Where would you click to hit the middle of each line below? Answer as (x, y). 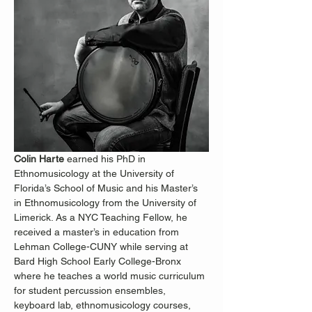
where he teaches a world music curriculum (111, 276)
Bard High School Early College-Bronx (99, 261)
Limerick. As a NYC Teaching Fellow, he (102, 217)
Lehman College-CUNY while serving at (102, 247)
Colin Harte (39, 159)
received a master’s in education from (98, 232)
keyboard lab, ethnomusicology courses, (104, 305)
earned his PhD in (106, 159)
